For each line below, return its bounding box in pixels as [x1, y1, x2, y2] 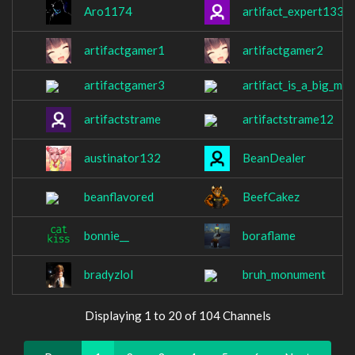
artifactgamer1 [84, 43, 165, 58]
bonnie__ [84, 228, 129, 243]
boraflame [242, 228, 296, 243]
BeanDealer [242, 151, 306, 166]
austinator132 [84, 151, 161, 166]
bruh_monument [242, 267, 326, 282]
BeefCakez [242, 189, 300, 204]
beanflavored [84, 189, 154, 204]
